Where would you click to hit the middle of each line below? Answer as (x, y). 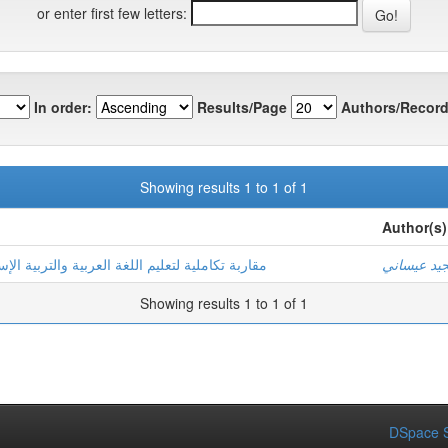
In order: (63, 106)
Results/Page (242, 106)
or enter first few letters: (112, 12)
